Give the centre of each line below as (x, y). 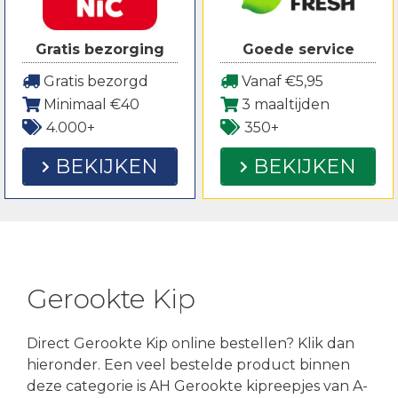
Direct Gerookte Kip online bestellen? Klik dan (191, 343)
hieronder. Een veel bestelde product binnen (188, 364)
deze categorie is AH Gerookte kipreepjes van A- (197, 386)
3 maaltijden (284, 104)
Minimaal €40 (90, 104)
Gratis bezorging (100, 49)
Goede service (298, 49)
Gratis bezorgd (94, 81)
